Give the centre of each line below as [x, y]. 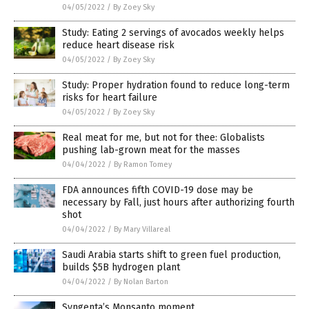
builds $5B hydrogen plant [121, 268]
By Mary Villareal [142, 230]
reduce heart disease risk [118, 46]
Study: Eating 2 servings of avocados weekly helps [173, 33]
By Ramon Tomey [143, 165]
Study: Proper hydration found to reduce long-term [176, 86]
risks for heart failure [110, 98]
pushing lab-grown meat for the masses [151, 150]
